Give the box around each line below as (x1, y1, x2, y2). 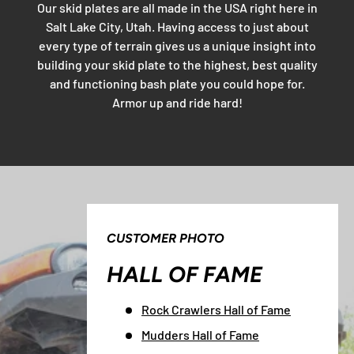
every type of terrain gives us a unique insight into (38, 38, 316, 54)
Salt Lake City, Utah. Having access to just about (45, 19, 309, 35)
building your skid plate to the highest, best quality (36, 57, 318, 73)
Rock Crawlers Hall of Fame (141, 301, 291, 317)
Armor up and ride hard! (111, 95, 243, 111)
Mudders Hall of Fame (141, 326, 259, 342)
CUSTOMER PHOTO (107, 230, 224, 246)
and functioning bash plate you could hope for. (49, 76, 305, 92)
